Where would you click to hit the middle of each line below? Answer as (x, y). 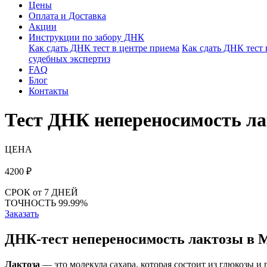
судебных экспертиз (69, 59)
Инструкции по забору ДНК (86, 37)
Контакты (49, 91)
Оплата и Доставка (67, 16)
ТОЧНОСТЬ (32, 203)
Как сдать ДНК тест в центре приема (104, 48)
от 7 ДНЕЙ (55, 192)
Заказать (22, 213)
